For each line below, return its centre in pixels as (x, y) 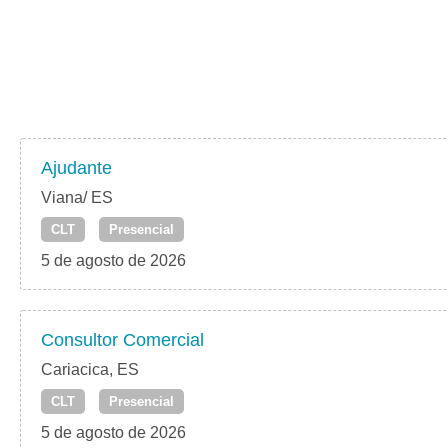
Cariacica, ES (90, 370)
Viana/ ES (77, 198)
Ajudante (76, 168)
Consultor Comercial (122, 340)
